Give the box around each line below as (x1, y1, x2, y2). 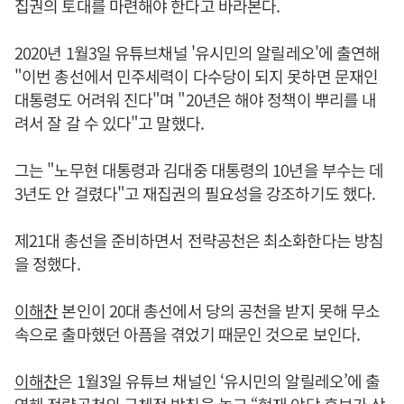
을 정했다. (14, 252, 80, 276)
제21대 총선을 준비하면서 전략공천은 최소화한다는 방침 (14, 228, 384, 252)
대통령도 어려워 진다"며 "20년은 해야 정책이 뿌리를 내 (14, 87, 377, 112)
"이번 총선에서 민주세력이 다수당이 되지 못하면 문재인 (14, 64, 378, 88)
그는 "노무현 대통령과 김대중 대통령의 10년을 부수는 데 (14, 158, 384, 182)
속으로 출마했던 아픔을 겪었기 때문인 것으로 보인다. (14, 322, 360, 346)
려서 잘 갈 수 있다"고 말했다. (14, 111, 204, 135)
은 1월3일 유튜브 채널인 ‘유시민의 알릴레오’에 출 (58, 369, 381, 393)
